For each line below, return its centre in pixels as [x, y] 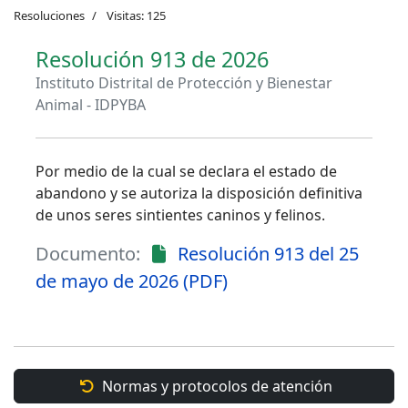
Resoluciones [49, 16]
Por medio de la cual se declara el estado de [186, 172]
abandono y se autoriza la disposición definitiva [199, 194]
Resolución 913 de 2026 [152, 60]
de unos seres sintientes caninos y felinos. [180, 215]
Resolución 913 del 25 [268, 254]
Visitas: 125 [136, 16]
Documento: [88, 254]
